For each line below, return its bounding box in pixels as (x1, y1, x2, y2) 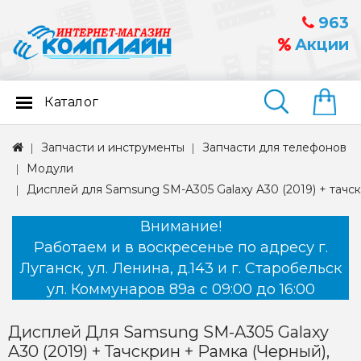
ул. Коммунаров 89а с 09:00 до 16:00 (46, 280, 315, 299)
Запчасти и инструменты (41, 140, 185, 156)
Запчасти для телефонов (202, 140, 346, 156)
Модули (27, 161, 73, 176)
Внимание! (139, 218, 222, 236)
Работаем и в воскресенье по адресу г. (33, 239, 328, 257)
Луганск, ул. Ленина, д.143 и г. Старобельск (19, 259, 342, 278)
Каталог (44, 94, 99, 110)
